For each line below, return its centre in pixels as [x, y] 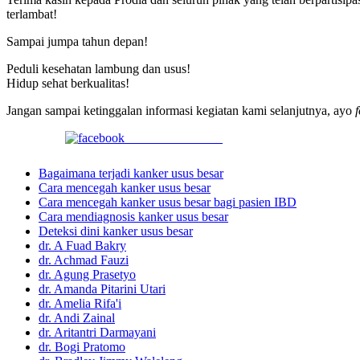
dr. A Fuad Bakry [82, 245]
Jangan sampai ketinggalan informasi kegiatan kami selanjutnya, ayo [181, 110]
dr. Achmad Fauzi [84, 260]
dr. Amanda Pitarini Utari [102, 288]
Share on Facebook [174, 137]
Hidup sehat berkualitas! [68, 83]
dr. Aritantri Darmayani [97, 332]
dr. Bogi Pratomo [82, 346]
